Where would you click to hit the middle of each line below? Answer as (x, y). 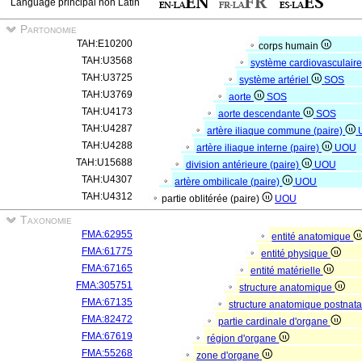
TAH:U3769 (107, 95)
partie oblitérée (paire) (212, 199)
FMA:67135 (107, 302)
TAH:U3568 (107, 61)
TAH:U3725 (107, 78)
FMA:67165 (107, 268)
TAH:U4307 (107, 179)
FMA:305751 (104, 285)
